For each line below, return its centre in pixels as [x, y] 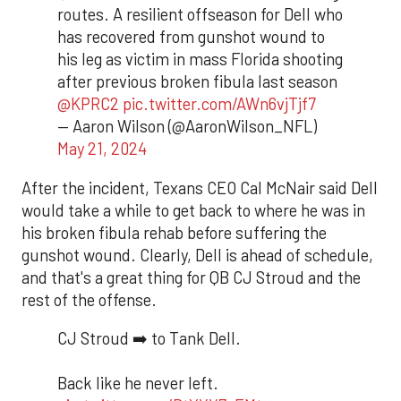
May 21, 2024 [102, 149]
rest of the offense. [89, 299]
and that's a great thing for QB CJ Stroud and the [191, 277]
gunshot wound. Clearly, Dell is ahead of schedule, [197, 255]
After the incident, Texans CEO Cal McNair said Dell [200, 188]
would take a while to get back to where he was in [193, 210]
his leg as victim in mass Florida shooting [200, 60]
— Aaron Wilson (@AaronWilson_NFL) [187, 127]
